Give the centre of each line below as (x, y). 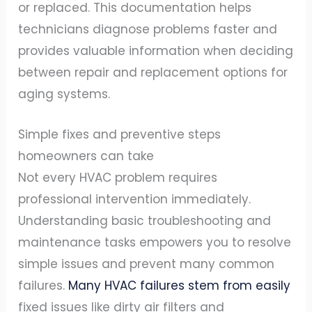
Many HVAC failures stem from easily (180, 286)
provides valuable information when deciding (156, 51)
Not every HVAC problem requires (118, 178)
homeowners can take (86, 156)
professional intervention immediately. (135, 200)
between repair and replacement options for (153, 73)
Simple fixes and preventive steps (120, 135)
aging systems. (64, 94)
